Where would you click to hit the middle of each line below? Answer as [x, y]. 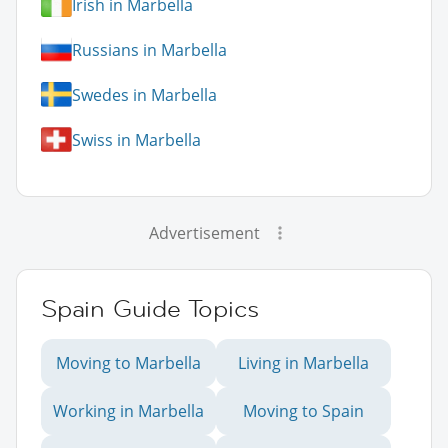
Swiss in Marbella [136, 139]
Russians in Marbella [149, 49]
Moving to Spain [303, 411]
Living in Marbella [303, 363]
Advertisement [204, 233]
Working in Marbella [128, 411]
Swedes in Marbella [144, 94]
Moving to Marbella [128, 363]
